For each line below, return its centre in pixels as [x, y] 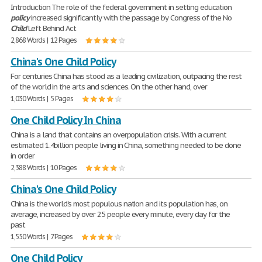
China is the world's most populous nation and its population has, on [119, 204]
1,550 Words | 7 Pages [42, 237]
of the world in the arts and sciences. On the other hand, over [109, 87]
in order [23, 156]
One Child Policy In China [66, 120]
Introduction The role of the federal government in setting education [121, 7]
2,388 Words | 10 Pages [44, 168]
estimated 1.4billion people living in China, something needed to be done [126, 145]
